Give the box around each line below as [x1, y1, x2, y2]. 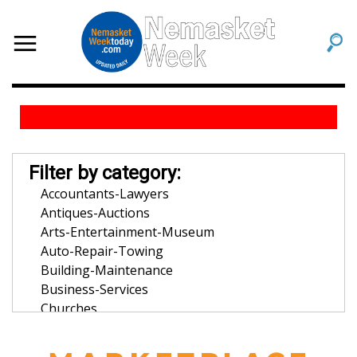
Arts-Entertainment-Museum [41, 223, 214, 241]
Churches [41, 300, 97, 317]
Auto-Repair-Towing [41, 242, 163, 260]
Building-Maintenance [41, 261, 173, 279]
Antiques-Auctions [41, 204, 150, 222]
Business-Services [41, 280, 148, 298]
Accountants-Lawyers [41, 185, 169, 202]
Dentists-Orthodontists [41, 338, 180, 355]
